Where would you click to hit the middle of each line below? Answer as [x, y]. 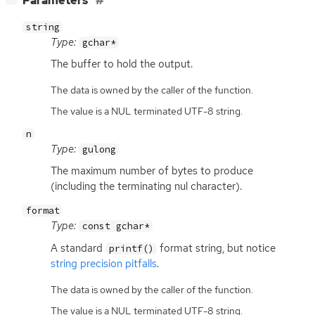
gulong [99, 149]
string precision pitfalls [104, 263]
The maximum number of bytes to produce [152, 171]
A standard [78, 248]
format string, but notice [217, 248]
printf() [131, 248]
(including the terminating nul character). [146, 186]
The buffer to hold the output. [122, 64]
